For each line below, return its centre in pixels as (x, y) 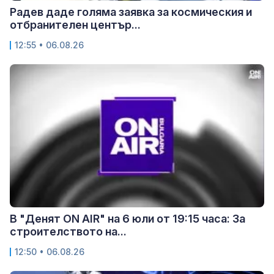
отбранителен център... (75, 25)
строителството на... (68, 231)
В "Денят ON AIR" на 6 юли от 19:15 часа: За (128, 218)
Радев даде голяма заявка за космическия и (131, 12)
